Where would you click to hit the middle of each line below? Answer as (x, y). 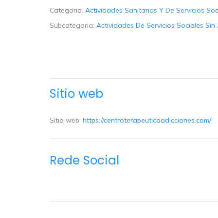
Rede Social (84, 161)
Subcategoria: (73, 25)
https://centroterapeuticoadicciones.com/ (147, 120)
